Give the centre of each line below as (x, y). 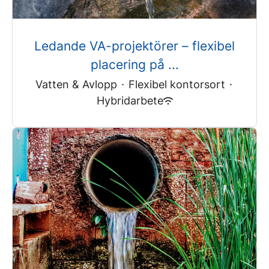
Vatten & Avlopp (76, 85)
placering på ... (134, 65)
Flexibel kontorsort (177, 85)
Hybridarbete (130, 101)
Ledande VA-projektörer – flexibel (134, 46)
